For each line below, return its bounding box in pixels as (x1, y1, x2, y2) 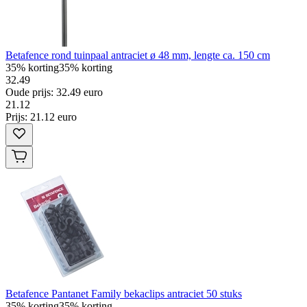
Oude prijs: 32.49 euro (5, 86, 103, 98)
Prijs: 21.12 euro (5, 110, 77, 123)
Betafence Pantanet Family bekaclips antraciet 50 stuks (5, 287, 242, 299)
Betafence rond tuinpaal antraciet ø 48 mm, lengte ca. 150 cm (5, 49, 270, 61)
